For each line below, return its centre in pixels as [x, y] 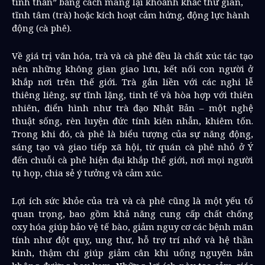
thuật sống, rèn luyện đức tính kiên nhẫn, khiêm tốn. [132, 121]
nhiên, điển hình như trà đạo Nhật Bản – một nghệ [132, 108]
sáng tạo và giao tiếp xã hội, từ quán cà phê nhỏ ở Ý [132, 147]
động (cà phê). [42, 28]
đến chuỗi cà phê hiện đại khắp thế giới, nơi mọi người [132, 160]
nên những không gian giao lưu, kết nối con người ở [132, 69]
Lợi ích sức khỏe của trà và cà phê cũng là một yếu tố [132, 201]
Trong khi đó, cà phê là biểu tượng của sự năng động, [132, 134]
